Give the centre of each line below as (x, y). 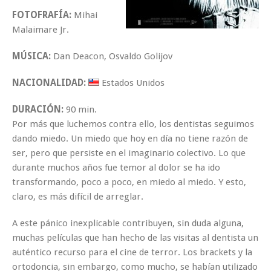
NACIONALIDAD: (50, 83)
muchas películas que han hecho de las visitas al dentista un (135, 237)
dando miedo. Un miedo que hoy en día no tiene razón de (130, 138)
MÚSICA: (31, 56)
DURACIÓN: (38, 109)
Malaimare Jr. (41, 29)
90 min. (80, 109)
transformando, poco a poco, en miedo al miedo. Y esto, (129, 182)
